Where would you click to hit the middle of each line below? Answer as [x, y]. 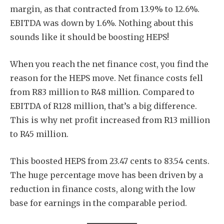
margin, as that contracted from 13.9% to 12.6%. [105, 9]
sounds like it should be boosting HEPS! [89, 37]
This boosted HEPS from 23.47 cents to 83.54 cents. [110, 161]
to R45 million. [39, 134]
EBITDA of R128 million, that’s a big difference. [103, 106]
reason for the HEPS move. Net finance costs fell [106, 78]
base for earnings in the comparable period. [98, 203]
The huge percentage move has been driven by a [106, 175]
